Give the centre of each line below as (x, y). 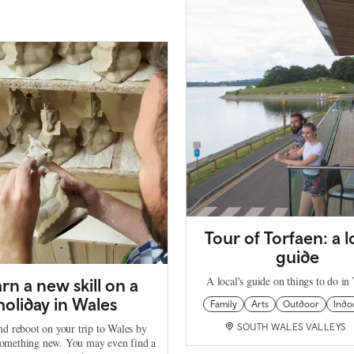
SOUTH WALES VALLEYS (292, 328)
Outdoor (301, 305)
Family (223, 305)
